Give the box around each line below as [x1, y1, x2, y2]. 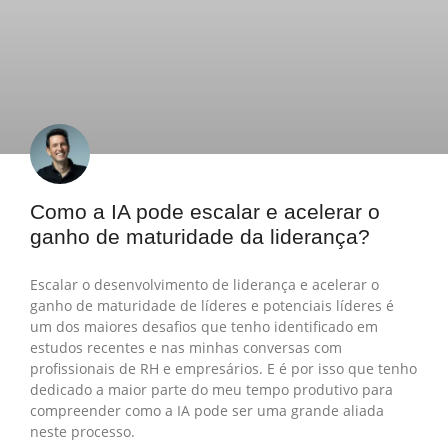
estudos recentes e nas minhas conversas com [30, 338, 342, 358]
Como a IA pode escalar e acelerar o [30, 200, 380, 224]
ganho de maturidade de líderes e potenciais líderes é [30, 296, 394, 316]
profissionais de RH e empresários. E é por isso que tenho [30, 359, 417, 379]
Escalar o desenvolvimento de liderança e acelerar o [30, 275, 379, 295]
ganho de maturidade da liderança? [30, 225, 370, 249]
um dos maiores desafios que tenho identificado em [30, 317, 378, 337]
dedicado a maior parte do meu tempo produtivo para [30, 380, 393, 400]
